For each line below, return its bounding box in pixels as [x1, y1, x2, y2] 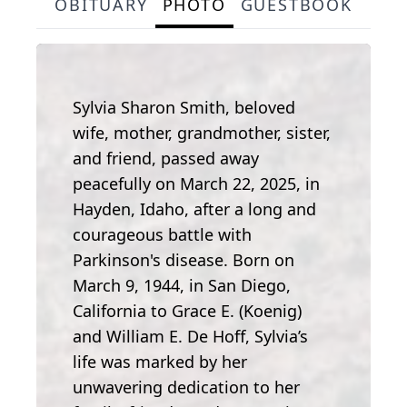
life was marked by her [73, 350, 247, 372]
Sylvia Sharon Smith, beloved [73, 95, 295, 118]
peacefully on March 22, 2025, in [73, 172, 320, 194]
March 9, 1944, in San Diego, [73, 273, 291, 296]
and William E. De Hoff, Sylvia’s [73, 324, 308, 347]
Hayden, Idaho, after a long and [73, 197, 316, 220]
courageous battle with [73, 223, 252, 245]
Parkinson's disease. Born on [73, 248, 294, 271]
